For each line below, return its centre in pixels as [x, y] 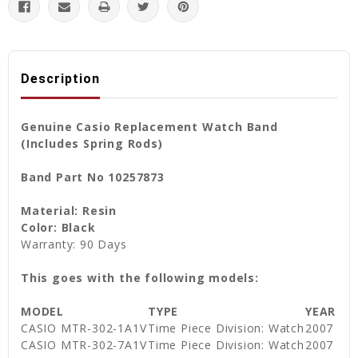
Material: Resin [69, 210]
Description [60, 78]
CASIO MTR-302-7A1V [84, 344]
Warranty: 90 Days [74, 244]
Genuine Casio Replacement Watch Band [149, 126]
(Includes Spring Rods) [92, 143]
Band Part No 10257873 [93, 177]
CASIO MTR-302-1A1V [84, 328]
